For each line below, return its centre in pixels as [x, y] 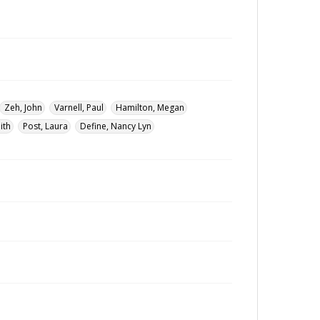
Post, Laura [45, 126]
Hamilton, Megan [150, 107]
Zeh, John [23, 107]
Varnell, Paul [79, 107]
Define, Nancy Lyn [116, 126]
